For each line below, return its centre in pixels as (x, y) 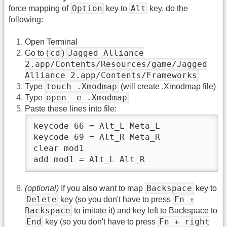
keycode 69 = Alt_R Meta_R (97, 137)
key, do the (168, 8)
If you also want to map (102, 188)
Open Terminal (51, 42)
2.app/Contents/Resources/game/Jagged (116, 64)
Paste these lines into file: (71, 109)
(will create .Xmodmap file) (167, 87)
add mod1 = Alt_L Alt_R (89, 160)
